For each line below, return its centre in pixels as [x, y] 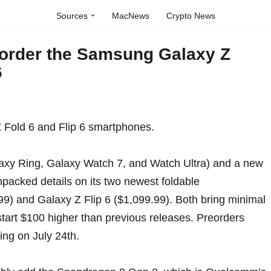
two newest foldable [152, 181]
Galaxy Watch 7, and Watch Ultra [126, 163]
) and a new [235, 163]
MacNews [130, 15]
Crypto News [191, 15]
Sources [72, 15]
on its [88, 181]
